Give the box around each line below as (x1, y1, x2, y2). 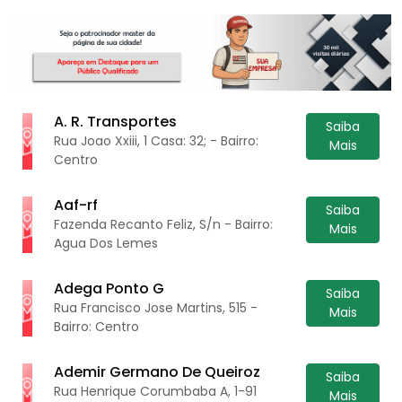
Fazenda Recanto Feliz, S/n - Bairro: (54, 214, 274, 233)
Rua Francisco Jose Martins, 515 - (54, 298, 258, 317)
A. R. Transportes (54, 110, 178, 132)
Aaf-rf (54, 194, 99, 215)
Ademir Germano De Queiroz (54, 361, 261, 382)
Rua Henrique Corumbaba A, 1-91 (54, 381, 258, 400)
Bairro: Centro (54, 317, 140, 336)
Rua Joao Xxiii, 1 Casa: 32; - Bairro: (54, 131, 259, 150)
